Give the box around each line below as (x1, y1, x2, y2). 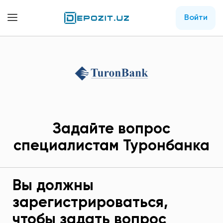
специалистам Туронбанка (13, 139, 210, 154)
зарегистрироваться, (12, 196, 168, 211)
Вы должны (12, 179, 94, 194)
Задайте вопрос (53, 122, 170, 137)
